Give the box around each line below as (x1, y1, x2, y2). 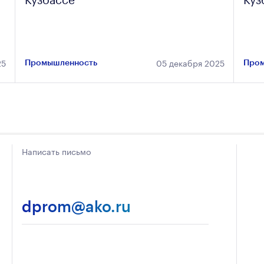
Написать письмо (21, 144, 91, 157)
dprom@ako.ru (21, 196, 131, 215)
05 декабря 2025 (156, 55, 225, 69)
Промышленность (25, 57, 98, 67)
